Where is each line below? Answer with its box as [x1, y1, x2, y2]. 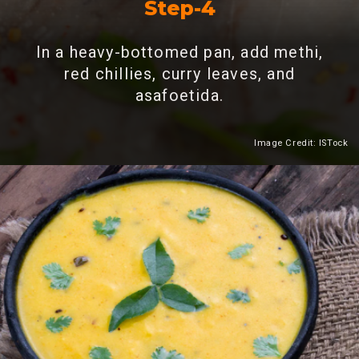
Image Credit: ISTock [254, 138, 349, 149]
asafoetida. [135, 86, 224, 105]
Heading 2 [159, 163, 290, 192]
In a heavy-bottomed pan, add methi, [35, 42, 324, 62]
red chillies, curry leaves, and [63, 64, 295, 83]
